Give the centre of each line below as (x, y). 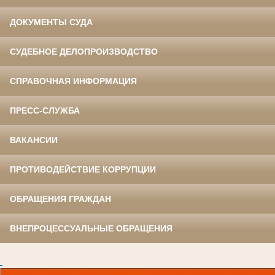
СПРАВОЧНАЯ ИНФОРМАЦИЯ (73, 81)
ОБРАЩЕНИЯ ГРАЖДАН (60, 199)
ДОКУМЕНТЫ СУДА (51, 22)
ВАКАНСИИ (34, 140)
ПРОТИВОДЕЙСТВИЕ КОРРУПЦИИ (83, 170)
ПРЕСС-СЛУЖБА (45, 111)
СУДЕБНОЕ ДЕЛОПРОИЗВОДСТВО (84, 52)
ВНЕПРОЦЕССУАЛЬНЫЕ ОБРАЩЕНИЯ (91, 229)
